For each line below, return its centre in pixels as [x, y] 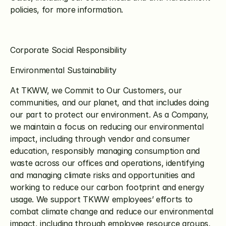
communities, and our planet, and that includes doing [109, 102]
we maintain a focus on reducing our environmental [107, 127]
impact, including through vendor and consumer [100, 139]
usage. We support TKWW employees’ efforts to [101, 199]
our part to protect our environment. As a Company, [109, 115]
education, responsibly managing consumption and [105, 151]
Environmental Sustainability [64, 70]
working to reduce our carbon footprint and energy [107, 187]
